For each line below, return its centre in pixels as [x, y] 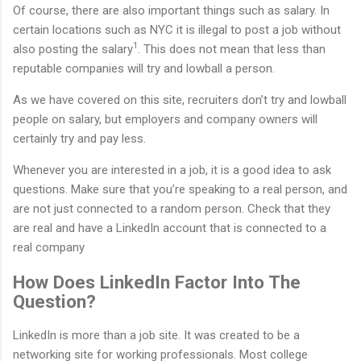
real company [49, 247]
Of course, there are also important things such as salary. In [171, 10]
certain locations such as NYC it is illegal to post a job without [177, 29]
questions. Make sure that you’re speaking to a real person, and [180, 189]
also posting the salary [73, 49]
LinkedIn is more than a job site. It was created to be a [156, 336]
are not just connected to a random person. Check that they [172, 208]
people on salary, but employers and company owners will [165, 119]
